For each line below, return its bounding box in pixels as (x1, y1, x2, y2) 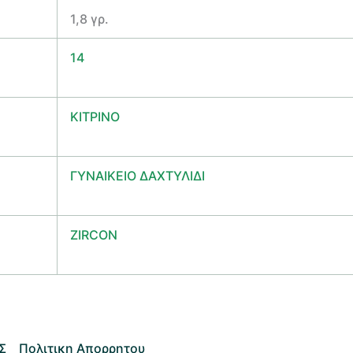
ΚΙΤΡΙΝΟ (70, 109, 120, 124)
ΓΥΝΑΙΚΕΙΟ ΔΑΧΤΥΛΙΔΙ (70, 168, 205, 184)
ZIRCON (70, 227, 117, 243)
